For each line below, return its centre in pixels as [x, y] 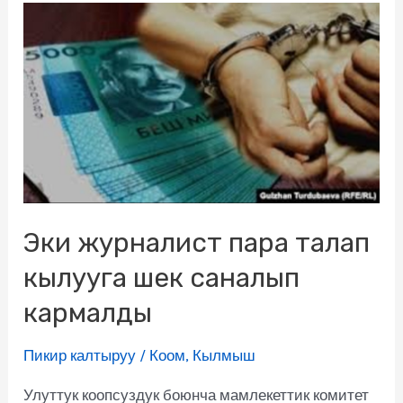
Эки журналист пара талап [197, 243]
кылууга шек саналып [162, 278]
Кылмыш [224, 356]
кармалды [88, 313]
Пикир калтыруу [80, 356]
